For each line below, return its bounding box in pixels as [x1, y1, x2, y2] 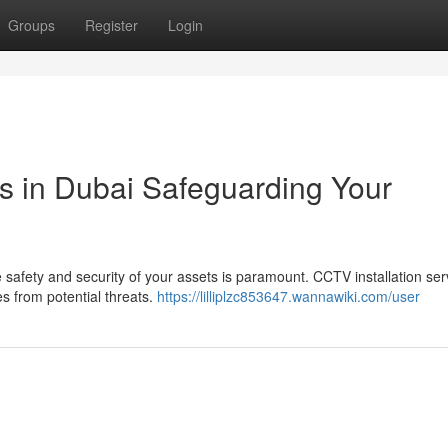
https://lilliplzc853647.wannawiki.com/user [157, 286, 420, 306]
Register [85, 15, 138, 35]
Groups [8, 15, 55, 35]
